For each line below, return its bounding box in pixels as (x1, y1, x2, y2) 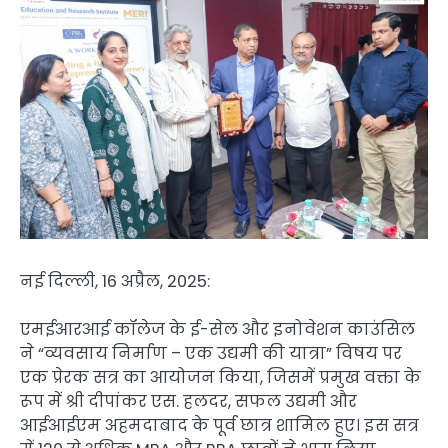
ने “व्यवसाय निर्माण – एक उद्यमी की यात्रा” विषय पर (20, 342, 402, 366)
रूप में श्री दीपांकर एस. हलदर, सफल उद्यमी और (20, 390, 357, 414)
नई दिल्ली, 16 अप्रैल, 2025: (20, 269, 210, 293)
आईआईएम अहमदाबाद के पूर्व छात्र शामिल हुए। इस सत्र (20, 414, 419, 438)
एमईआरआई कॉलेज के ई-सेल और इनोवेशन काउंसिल (20, 318, 415, 342)
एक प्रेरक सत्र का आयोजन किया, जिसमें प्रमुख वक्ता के (20, 366, 421, 390)
